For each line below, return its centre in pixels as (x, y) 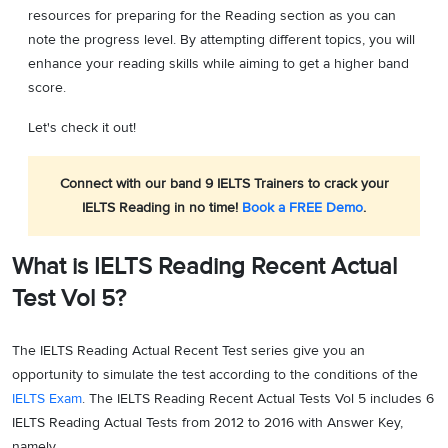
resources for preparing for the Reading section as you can (212, 15)
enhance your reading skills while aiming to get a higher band (218, 63)
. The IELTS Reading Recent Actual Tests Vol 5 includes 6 (258, 398)
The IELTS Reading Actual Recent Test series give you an (188, 350)
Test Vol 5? (69, 298)
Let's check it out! (82, 127)
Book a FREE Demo (300, 207)
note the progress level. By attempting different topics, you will (221, 39)
